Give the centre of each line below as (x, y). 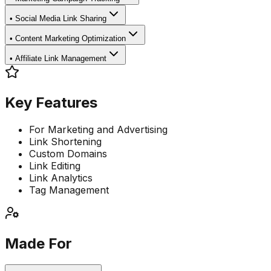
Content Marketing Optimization (70, 39)
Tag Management (69, 190)
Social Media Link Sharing (61, 19)
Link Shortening (65, 142)
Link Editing (55, 166)
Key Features (51, 103)
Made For (38, 244)
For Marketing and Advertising (98, 130)
